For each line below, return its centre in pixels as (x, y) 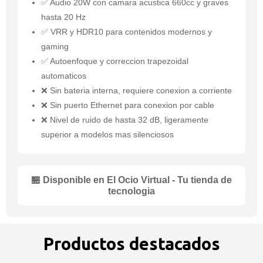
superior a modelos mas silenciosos (107, 135)
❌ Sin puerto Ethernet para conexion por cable (128, 105)
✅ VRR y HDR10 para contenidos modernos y (127, 32)
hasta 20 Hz (63, 17)
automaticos (64, 76)
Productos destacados (131, 244)
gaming (55, 47)
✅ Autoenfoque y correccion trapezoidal (115, 61)
